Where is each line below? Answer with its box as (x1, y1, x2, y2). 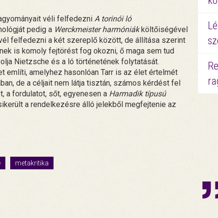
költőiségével (139, 24, 188, 34)
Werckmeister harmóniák (54, 24, 139, 34)
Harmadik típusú (109, 89, 166, 98)
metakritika (15, 159, 49, 167)
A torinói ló (94, 14, 131, 23)
